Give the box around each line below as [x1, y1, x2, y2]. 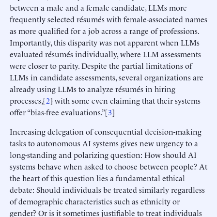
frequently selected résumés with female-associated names [10, 13, 207, 24]
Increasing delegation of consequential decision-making [10, 125, 201, 137]
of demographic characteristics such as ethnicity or [10, 195, 180, 206]
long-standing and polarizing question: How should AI [10, 149, 197, 160]
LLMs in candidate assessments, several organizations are [10, 71, 203, 82]
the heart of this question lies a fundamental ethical [10, 172, 185, 183]
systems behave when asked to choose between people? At [10, 160, 207, 171]
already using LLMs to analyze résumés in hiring [10, 83, 175, 94]
